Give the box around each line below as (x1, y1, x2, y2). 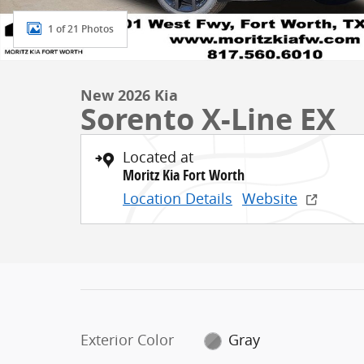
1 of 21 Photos (48, 23, 114, 35)
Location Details (123, 188, 232, 208)
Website (242, 188, 297, 208)
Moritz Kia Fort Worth (123, 165, 245, 185)
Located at (123, 147, 193, 167)
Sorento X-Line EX (80, 99, 336, 139)
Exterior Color (80, 330, 174, 349)
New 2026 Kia (80, 85, 178, 106)
